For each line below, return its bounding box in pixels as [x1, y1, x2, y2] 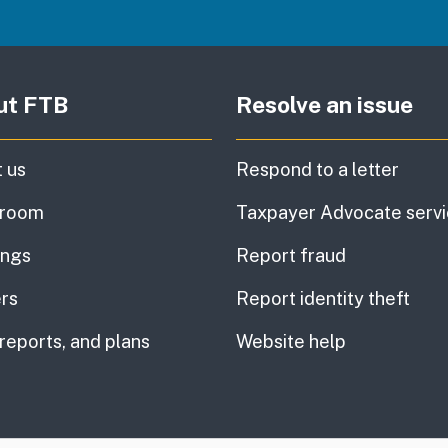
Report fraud [236, 245, 346, 267]
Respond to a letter [236, 159, 399, 181]
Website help [236, 331, 346, 353]
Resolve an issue [236, 91, 413, 119]
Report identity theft [236, 288, 410, 310]
